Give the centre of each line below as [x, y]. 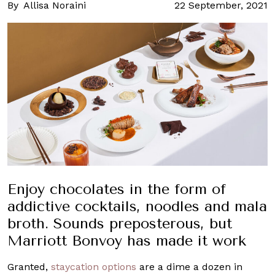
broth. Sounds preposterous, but [120, 223]
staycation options [94, 266]
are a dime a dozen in [189, 266]
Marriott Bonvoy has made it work [127, 240]
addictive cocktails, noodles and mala [137, 206]
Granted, [29, 266]
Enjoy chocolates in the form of [117, 189]
